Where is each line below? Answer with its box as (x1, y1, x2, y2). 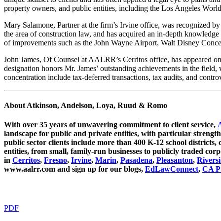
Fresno (44, 156, 67, 165)
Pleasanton (156, 156, 193, 165)
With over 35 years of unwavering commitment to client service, (4, 120, 218, 129)
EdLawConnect (145, 165, 198, 174)
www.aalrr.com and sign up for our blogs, (4, 165, 145, 174)
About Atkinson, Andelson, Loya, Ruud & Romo (4, 101, 167, 110)
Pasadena (120, 156, 152, 165)
